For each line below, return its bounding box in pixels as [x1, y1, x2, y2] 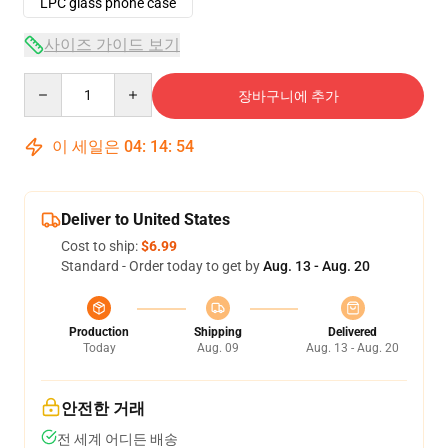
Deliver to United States [61, 209, 230, 229]
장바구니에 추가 [237, 87, 339, 104]
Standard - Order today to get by [61, 257, 263, 274]
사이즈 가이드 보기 [44, 34, 180, 54]
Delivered [328, 324, 377, 339]
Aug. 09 [196, 340, 239, 355]
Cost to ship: [61, 237, 141, 254]
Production [69, 324, 129, 339]
